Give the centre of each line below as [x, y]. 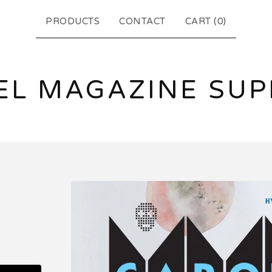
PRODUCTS [73, 21]
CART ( [201, 21]
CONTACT [142, 21]
